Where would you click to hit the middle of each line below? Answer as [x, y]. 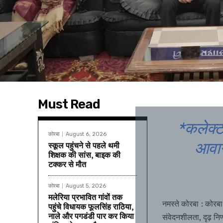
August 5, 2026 [86, 186]
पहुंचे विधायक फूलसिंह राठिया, [91, 207]
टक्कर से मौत [67, 165]
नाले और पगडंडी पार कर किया [91, 216]
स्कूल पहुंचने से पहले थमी [84, 146]
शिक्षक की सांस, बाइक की [84, 155]
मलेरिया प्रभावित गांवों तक [85, 197]
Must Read [69, 105]
